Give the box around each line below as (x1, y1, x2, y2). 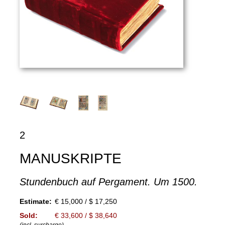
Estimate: (19, 197, 52, 205)
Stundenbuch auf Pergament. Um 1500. (19, 176, 197, 187)
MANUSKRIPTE (19, 150, 122, 166)
